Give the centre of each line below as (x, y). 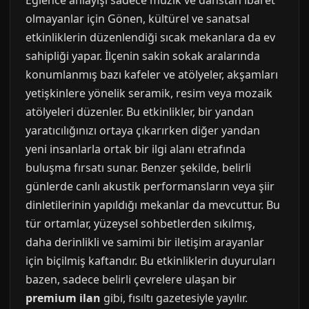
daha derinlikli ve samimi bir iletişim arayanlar (145, 242)
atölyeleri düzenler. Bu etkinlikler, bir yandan (140, 112)
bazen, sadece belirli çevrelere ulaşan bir (131, 279)
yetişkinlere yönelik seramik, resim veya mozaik (149, 93)
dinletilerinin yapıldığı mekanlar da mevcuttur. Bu (153, 205)
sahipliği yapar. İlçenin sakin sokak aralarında (143, 56)
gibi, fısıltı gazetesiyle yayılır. (174, 298)
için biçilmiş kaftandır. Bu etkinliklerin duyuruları (150, 261)
